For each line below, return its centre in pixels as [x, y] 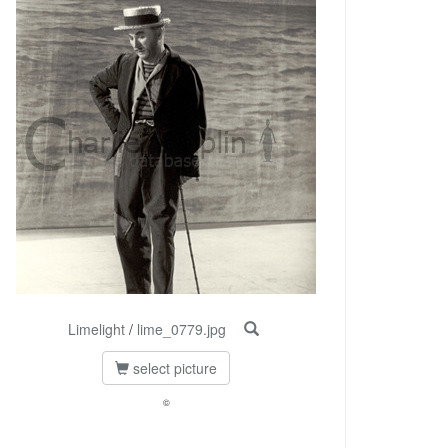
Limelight [96, 329]
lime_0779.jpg [181, 329]
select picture [173, 368]
